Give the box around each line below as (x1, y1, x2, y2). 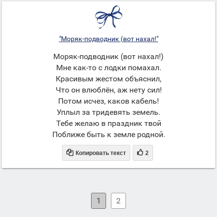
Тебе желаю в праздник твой (56, 119, 161, 128)
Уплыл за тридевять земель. (57, 108, 160, 117)
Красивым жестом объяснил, (56, 74, 161, 83)
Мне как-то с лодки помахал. (56, 63, 161, 72)
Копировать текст (75, 150, 126, 156)
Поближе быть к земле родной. (52, 130, 165, 139)
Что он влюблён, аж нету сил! (55, 85, 162, 94)
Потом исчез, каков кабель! (58, 96, 159, 106)
